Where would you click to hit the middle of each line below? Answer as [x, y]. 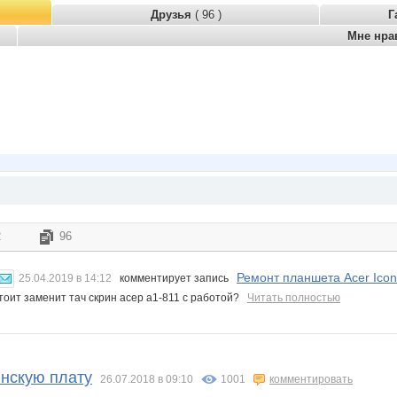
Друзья [172, 15]
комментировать [311, 380]
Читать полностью [294, 298]
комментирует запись [174, 279]
